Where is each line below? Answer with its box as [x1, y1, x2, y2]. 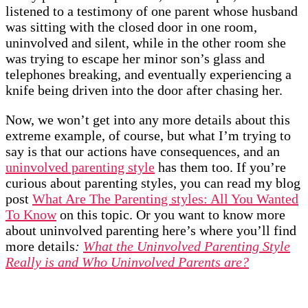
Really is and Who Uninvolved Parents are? [5, 254, 249, 270]
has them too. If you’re [155, 159, 286, 175]
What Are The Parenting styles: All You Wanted [32, 191, 298, 207]
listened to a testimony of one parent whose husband [5, 3, 298, 19]
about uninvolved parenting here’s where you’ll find [5, 223, 296, 239]
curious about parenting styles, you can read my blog [5, 175, 300, 191]
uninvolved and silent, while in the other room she [5, 35, 286, 51]
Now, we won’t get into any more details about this [5, 112, 290, 128]
